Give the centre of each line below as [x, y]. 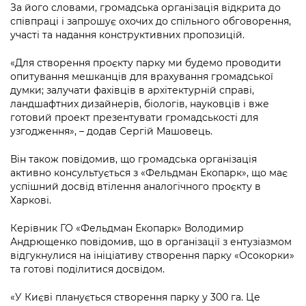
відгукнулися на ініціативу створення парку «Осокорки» [152, 256]
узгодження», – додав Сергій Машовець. [111, 131]
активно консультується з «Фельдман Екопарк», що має [149, 173]
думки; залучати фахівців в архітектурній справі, [132, 91]
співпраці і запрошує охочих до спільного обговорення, [151, 22]
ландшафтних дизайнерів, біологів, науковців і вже [140, 104]
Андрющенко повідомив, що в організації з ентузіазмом [151, 242]
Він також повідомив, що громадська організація [134, 159]
